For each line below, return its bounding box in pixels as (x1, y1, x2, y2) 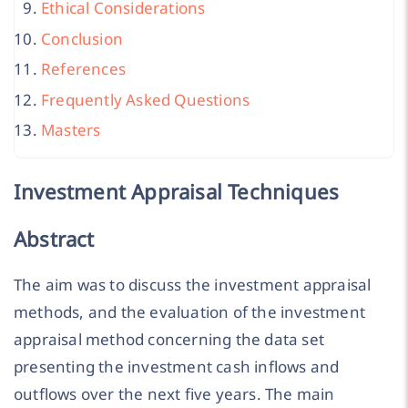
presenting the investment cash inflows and (14, 356, 340, 378)
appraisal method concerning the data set (14, 329, 325, 351)
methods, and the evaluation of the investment (14, 301, 366, 323)
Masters (41, 118, 101, 140)
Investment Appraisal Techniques (14, 177, 340, 206)
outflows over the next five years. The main (14, 383, 335, 405)
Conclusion (41, 27, 124, 49)
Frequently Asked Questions (41, 88, 250, 110)
